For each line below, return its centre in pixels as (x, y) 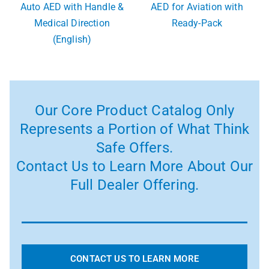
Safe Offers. (134, 148)
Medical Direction (72, 23)
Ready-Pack (197, 23)
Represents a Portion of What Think (134, 129)
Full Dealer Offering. (134, 185)
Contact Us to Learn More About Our (134, 167)
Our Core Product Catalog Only (134, 111)
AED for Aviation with (197, 7)
